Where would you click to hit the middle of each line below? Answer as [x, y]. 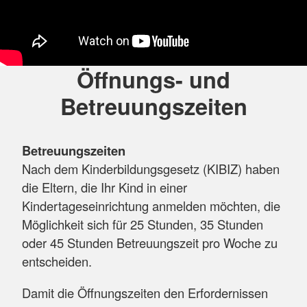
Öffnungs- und [153, 79]
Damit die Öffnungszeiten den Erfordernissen [145, 292]
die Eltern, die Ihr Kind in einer [105, 187]
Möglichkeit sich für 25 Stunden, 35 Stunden [143, 224]
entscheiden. [59, 261]
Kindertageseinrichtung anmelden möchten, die [151, 206]
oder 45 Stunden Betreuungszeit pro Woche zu [150, 243]
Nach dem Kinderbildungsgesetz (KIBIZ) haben [151, 169]
